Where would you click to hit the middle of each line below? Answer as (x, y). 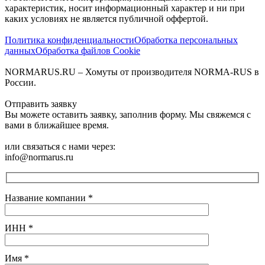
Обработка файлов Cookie (88, 50)
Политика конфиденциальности (70, 40)
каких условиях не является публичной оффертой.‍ (106, 18)
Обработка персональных (186, 40)
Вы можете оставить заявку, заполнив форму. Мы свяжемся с (128, 114)
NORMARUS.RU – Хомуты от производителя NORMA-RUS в (132, 72)
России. (20, 82)
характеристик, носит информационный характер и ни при (125, 8)
